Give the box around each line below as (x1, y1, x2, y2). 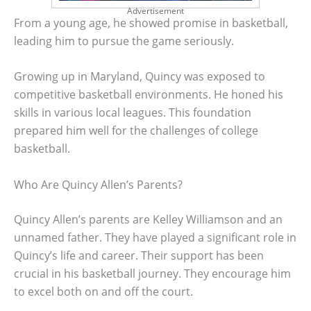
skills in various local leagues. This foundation (14, 105, 251, 121)
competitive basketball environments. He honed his (14, 87, 283, 103)
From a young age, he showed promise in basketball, (14, 15, 288, 31)
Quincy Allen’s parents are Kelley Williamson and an (14, 211, 283, 227)
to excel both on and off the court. (14, 283, 193, 299)
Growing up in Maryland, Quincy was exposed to (14, 69, 265, 85)
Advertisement (127, 4, 184, 17)
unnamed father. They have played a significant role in (14, 229, 296, 245)
